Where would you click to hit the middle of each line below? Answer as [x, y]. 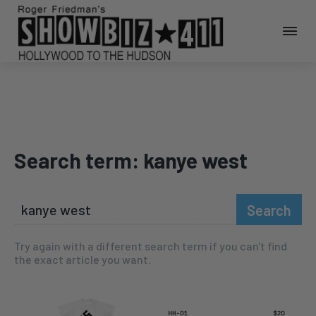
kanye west [195, 160]
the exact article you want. [83, 260]
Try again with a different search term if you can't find [151, 246]
